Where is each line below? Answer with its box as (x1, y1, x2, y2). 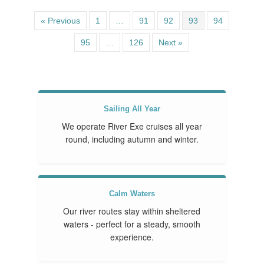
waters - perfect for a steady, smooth (63, 218, 200, 230)
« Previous (41, 16, 81, 25)
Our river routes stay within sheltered (63, 205, 201, 217)
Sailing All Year (103, 105, 160, 113)
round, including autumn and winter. (65, 133, 199, 145)
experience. (110, 231, 154, 243)
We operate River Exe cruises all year (61, 120, 202, 132)
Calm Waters (108, 190, 155, 198)
